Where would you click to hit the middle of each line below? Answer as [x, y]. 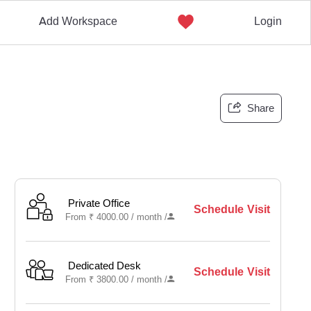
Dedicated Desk [105, 266]
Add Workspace [78, 21]
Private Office [99, 203]
